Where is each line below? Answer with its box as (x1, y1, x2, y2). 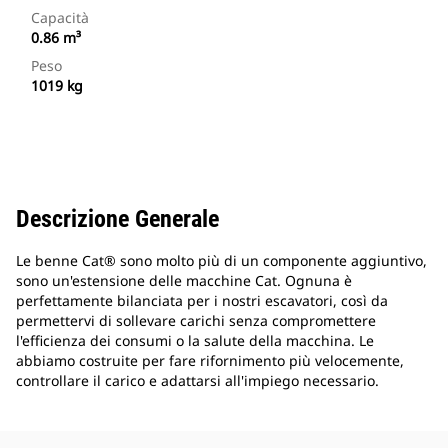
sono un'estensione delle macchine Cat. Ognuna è (16, 271, 352, 291)
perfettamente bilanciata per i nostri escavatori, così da (16, 291, 388, 311)
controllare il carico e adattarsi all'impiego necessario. (16, 371, 379, 391)
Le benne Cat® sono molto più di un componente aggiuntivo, (16, 251, 427, 271)
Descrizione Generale (16, 205, 219, 234)
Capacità (31, 8, 89, 28)
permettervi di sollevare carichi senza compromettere (16, 311, 376, 331)
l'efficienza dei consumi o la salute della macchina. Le (16, 331, 374, 351)
